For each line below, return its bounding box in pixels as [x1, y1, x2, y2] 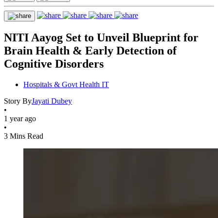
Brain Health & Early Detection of [4, 44, 177, 57]
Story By [4, 96, 32, 105]
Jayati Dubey [32, 96, 72, 105]
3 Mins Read [4, 131, 43, 140]
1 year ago [4, 114, 36, 123]
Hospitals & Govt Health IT [23, 80, 109, 89]
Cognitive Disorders [4, 57, 104, 70]
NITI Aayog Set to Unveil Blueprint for [4, 31, 199, 44]
